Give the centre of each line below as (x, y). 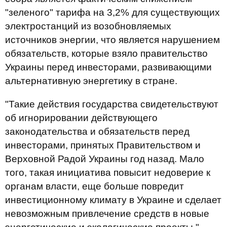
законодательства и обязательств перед (97, 131)
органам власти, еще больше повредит (94, 186)
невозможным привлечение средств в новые (107, 214)
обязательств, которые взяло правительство (106, 53)
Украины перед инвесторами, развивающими (108, 67)
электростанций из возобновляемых (88, 26)
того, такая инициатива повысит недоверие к (108, 173)
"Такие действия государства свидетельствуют (112, 104)
